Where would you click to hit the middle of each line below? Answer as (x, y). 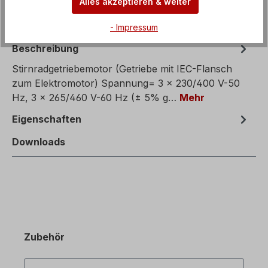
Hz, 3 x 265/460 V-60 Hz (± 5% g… (96, 98)
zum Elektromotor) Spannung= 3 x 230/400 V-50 (126, 83)
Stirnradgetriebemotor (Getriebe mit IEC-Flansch (122, 69)
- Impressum (134, 27)
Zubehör (44, 237)
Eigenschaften (47, 119)
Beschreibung (45, 49)
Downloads (39, 142)
